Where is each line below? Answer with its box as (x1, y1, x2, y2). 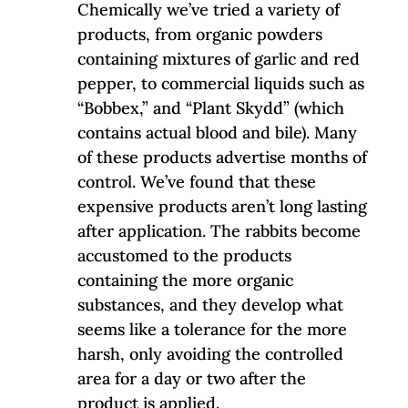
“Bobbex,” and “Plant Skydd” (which (76, 97, 344, 118)
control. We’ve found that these (76, 170, 316, 192)
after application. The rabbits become (76, 219, 361, 241)
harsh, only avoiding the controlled (76, 342, 343, 364)
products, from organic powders (76, 23, 322, 45)
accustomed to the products (76, 244, 291, 266)
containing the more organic (76, 269, 293, 291)
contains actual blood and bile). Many (76, 121, 357, 143)
